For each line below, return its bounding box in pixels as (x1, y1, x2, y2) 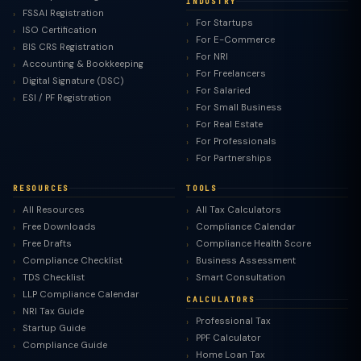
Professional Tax (196, 315, 271, 327)
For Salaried (196, 85, 251, 97)
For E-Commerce (196, 34, 275, 46)
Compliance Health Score (196, 238, 311, 250)
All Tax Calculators (196, 204, 281, 216)
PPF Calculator (196, 332, 261, 344)
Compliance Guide (23, 339, 107, 351)
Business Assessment (196, 255, 296, 267)
